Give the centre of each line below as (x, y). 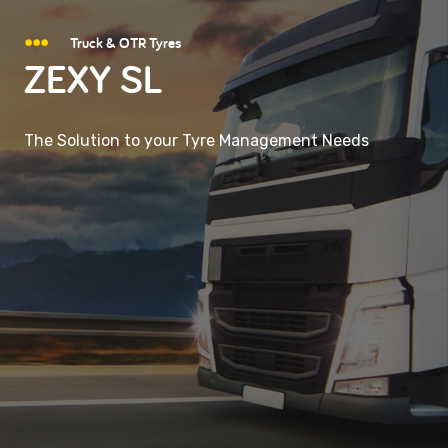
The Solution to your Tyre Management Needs (196, 141)
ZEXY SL (93, 79)
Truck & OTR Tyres (126, 43)
